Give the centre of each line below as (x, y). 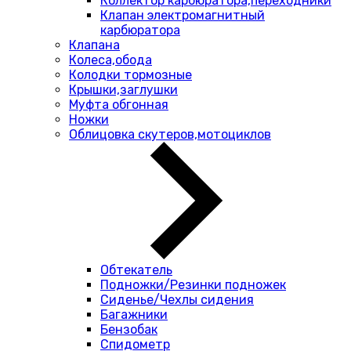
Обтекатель (136, 270)
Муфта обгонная (119, 105)
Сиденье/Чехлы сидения (177, 300)
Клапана (94, 45)
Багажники (134, 315)
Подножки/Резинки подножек (193, 285)
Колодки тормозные (130, 75)
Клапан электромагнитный (183, 15)
